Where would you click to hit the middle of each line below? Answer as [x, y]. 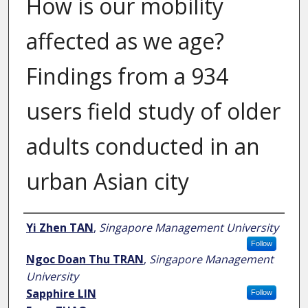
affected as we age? [125, 41]
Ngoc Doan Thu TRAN [85, 260]
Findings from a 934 [127, 76]
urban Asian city [107, 181]
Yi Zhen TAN [59, 228]
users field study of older [153, 111]
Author [43, 227]
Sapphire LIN [61, 294]
